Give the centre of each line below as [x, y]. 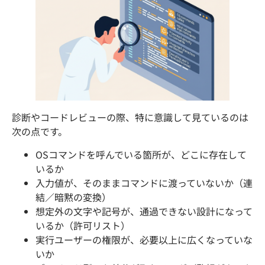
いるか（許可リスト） [83, 225]
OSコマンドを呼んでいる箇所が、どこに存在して [141, 154]
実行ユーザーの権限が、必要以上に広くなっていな [144, 239]
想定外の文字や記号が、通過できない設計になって [144, 211]
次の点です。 [40, 132]
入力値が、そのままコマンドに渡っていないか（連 [144, 182]
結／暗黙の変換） [73, 197]
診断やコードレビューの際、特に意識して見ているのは [130, 117]
